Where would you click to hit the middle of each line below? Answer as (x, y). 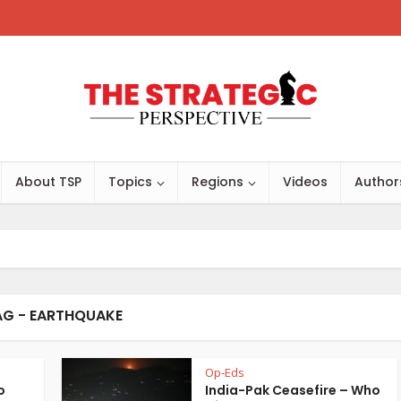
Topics (130, 182)
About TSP (48, 182)
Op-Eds (225, 372)
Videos (305, 182)
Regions (218, 182)
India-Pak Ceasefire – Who (293, 390)
